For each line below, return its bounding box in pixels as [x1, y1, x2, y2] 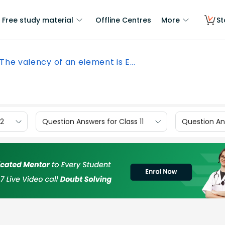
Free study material [2, 15, 73, 25]
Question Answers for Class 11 [42, 116, 144, 127]
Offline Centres [95, 15, 151, 25]
